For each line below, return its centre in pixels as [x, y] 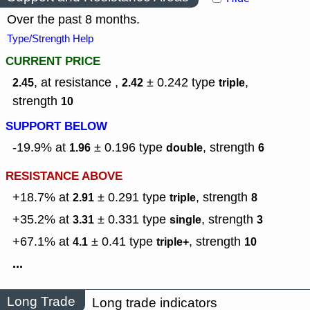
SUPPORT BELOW [56, 127]
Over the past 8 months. [73, 20]
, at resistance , [78, 83]
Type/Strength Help [50, 39]
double [184, 148]
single [185, 220]
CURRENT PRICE [53, 62]
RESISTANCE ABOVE [64, 176]
